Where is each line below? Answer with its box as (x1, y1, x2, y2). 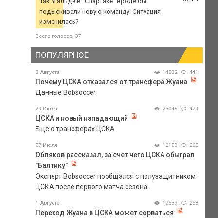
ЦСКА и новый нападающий (35, 114, 128, 122)
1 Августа (35, 200, 60, 206)
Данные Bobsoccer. (35, 88, 97, 96)
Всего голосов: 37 (35, 33, 81, 40)
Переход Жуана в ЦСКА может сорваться (35, 208, 174, 217)
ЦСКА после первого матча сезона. (35, 182, 149, 191)
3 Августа (35, 69, 60, 75)
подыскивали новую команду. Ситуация (39, 8, 161, 16)
